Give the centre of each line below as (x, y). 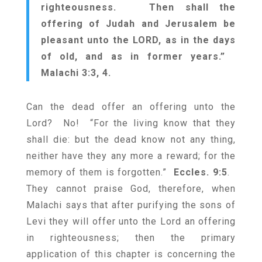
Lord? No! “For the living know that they (131, 123)
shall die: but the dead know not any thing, (131, 139)
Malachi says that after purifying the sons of (131, 205)
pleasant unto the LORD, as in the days (138, 40)
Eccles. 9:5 (200, 172)
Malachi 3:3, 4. (76, 73)
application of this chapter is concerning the (131, 254)
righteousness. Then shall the (138, 7)
